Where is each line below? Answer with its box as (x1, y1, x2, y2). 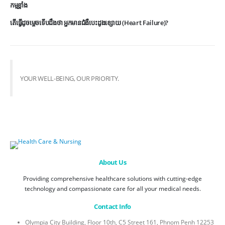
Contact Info (94, 201, 131, 211)
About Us (99, 157, 126, 167)
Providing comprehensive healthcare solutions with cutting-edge (23, 174, 202, 182)
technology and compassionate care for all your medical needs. (24, 184, 201, 192)
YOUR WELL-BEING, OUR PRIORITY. (20, 74, 120, 83)
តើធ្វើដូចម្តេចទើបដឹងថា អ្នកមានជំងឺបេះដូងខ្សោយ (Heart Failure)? (10, 18, 169, 27)
